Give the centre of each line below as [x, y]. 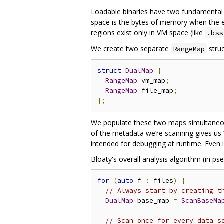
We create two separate [131, 48]
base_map [153, 200]
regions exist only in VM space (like [148, 32]
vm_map [151, 80]
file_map [155, 90]
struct [109, 70]
